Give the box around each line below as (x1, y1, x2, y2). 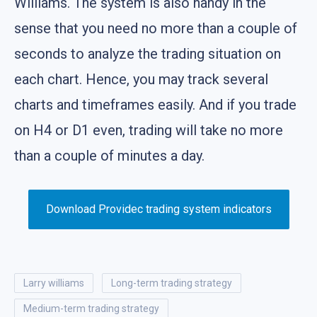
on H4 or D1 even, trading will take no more (14, 121, 283, 139)
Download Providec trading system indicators (45, 202, 272, 216)
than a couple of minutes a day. (14, 146, 204, 164)
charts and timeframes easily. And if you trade (14, 96, 296, 113)
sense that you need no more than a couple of (14, 19, 297, 37)
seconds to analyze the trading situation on (14, 45, 281, 62)
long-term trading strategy (116, 277, 232, 289)
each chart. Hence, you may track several (14, 70, 268, 88)
